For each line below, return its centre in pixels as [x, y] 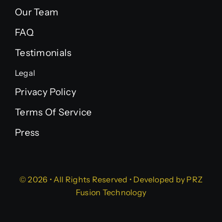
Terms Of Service [53, 112]
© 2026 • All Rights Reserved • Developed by [103, 179]
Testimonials [43, 53]
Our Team [37, 12]
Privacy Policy [45, 92]
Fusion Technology [111, 192]
